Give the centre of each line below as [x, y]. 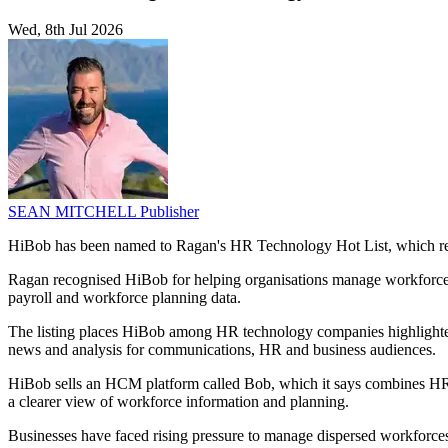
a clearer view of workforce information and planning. [178, 402]
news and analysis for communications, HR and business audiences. [222, 350]
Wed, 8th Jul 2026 [65, 30]
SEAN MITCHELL [74, 212]
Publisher [169, 212]
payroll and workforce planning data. [124, 298]
